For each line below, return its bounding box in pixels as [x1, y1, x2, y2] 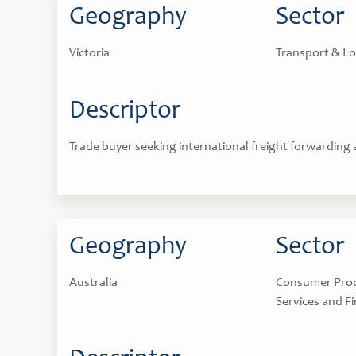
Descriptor [69, 99, 180, 125]
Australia [69, 277, 118, 289]
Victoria [69, 47, 110, 60]
